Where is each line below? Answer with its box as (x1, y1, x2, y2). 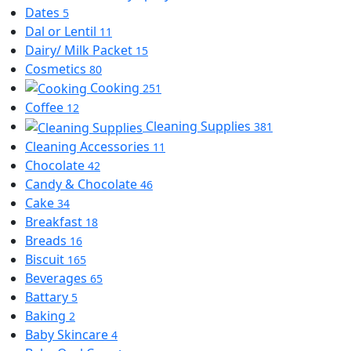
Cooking (90, 78, 143, 96)
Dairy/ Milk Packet (25, 41, 136, 59)
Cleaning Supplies (146, 118, 254, 136)
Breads (25, 232, 70, 250)
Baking (25, 307, 69, 325)
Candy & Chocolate (25, 175, 140, 194)
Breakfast (25, 213, 85, 231)
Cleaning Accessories (25, 138, 153, 156)
